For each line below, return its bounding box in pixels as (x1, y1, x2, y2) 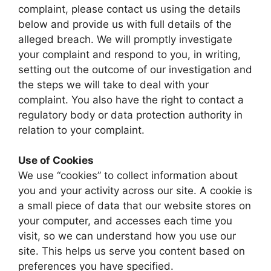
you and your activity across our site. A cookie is (18, 184, 252, 197)
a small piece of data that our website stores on (18, 200, 251, 212)
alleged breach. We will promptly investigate (18, 33, 232, 46)
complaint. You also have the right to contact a (18, 94, 244, 106)
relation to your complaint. (18, 124, 145, 137)
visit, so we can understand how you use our (18, 230, 236, 243)
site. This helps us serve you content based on (18, 245, 245, 258)
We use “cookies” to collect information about (18, 169, 238, 182)
